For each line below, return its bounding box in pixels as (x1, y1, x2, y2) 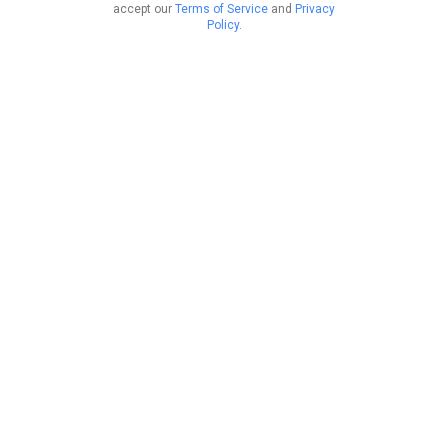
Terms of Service (175, 2, 268, 16)
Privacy (295, 2, 335, 16)
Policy (206, 18, 239, 32)
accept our (113, 2, 175, 16)
